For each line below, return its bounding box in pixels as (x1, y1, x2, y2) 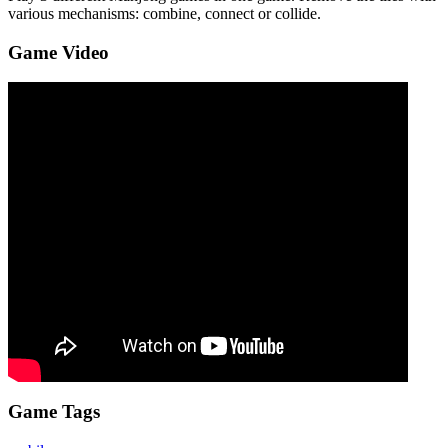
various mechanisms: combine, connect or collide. (8, 4, 321, 22)
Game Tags (8, 401, 100, 423)
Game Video (8, 41, 109, 63)
